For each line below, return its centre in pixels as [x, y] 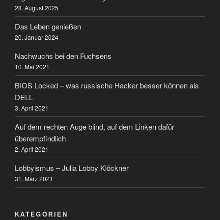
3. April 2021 [32, 108]
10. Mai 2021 [32, 66]
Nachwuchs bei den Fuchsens [63, 55]
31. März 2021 [34, 178]
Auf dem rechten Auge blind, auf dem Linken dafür [95, 126]
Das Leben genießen [48, 26]
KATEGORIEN [41, 214]
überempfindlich [40, 138]
